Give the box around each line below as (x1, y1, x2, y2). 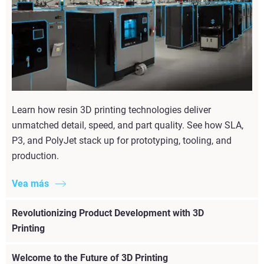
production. (12, 150, 59, 161)
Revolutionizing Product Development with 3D (12, 207, 204, 219)
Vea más (12, 177, 49, 189)
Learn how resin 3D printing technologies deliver (12, 104, 211, 115)
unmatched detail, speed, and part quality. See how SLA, (12, 119, 243, 131)
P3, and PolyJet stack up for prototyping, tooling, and (12, 134, 232, 146)
